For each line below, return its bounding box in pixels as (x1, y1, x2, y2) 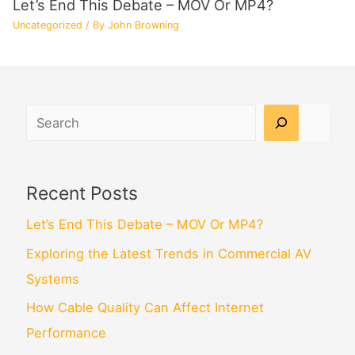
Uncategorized (13, 18, 83, 31)
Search (25, 108, 68, 124)
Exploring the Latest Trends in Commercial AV (25, 245, 311, 261)
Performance (25, 324, 106, 341)
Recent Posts (25, 182, 138, 205)
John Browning (108, 18, 180, 31)
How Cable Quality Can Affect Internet (25, 299, 264, 315)
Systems (25, 270, 79, 287)
